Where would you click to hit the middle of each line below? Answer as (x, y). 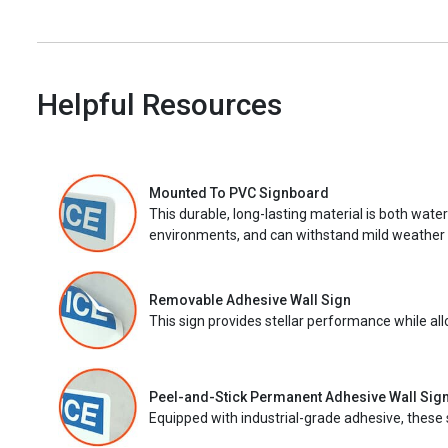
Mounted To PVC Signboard (239, 192)
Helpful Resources (159, 105)
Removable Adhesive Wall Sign (250, 300)
